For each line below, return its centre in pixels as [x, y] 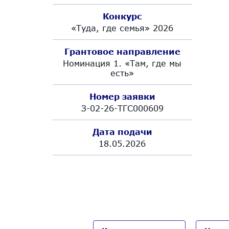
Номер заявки [122, 96]
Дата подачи [122, 132]
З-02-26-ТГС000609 [122, 108]
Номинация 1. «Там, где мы [122, 63]
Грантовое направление [122, 51]
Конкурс [122, 16]
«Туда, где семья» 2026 [122, 28]
